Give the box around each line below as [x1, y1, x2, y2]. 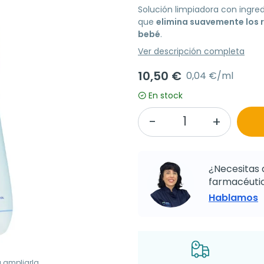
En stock [148, 90, 183, 102]
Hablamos [209, 191, 258, 205]
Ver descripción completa [138, 45, 245, 58]
